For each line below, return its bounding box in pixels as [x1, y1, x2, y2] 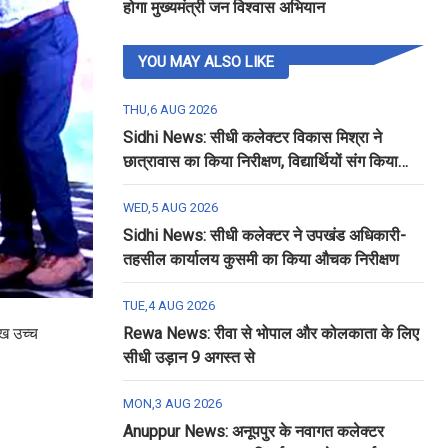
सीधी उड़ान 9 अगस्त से [122, 348, 255, 367]
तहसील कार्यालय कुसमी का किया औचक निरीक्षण [122, 250, 399, 269]
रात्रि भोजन [122, 176, 191, 195]
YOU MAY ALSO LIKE [137, 53, 274, 71]
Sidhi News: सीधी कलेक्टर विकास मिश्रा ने [122, 128, 382, 147]
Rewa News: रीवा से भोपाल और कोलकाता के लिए [122, 324, 419, 343]
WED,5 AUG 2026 [122, 200, 218, 215]
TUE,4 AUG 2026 [122, 298, 215, 313]
